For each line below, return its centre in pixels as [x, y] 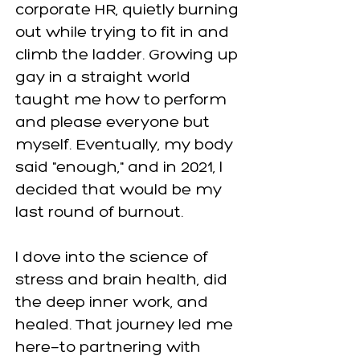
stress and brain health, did [121, 280]
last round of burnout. [99, 213]
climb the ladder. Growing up [127, 55]
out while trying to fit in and [122, 33]
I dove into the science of [112, 258]
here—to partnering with [108, 348]
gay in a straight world [103, 78]
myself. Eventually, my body [124, 145]
